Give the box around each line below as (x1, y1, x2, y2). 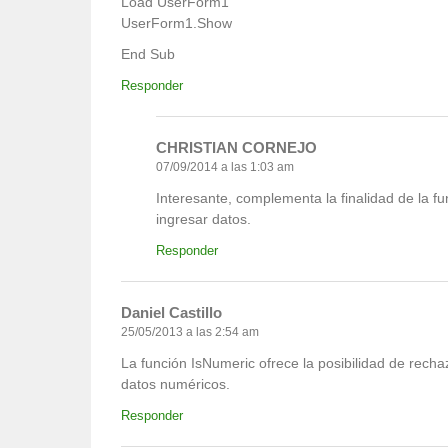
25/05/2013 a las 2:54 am (121, 326, 259, 339)
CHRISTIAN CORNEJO (156, 139, 317, 157)
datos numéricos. (121, 376, 230, 393)
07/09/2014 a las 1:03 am (156, 161, 294, 174)
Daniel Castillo (121, 304, 222, 322)
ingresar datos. (156, 211, 251, 228)
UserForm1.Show (121, 15, 232, 32)
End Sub (121, 46, 175, 63)
